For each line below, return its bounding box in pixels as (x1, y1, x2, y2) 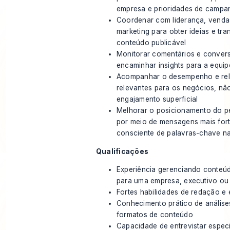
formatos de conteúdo (116, 210, 193, 219)
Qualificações (95, 147, 149, 156)
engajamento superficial (116, 95, 198, 104)
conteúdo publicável (116, 39, 186, 47)
